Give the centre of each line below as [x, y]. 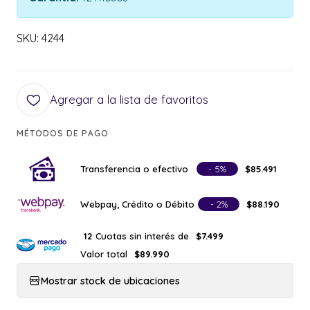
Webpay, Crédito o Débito [137, 204]
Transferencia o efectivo [134, 168]
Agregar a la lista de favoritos [129, 100]
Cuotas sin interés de [142, 236]
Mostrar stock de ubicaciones [110, 281]
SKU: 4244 [40, 38]
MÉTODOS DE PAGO [63, 134]
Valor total [104, 254]
